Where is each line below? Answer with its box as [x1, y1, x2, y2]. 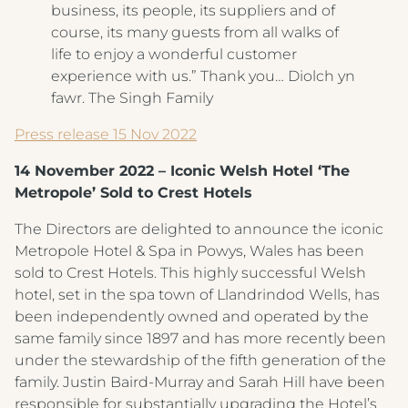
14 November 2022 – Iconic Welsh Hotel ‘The [15, 162, 350, 179]
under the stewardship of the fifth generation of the [15, 352, 386, 369]
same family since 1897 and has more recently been [15, 330, 386, 347]
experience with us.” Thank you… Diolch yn [51, 67, 355, 85]
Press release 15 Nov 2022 [15, 126, 197, 143]
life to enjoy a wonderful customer [51, 46, 297, 63]
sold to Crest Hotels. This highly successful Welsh [15, 264, 366, 281]
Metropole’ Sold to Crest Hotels [15, 184, 252, 201]
